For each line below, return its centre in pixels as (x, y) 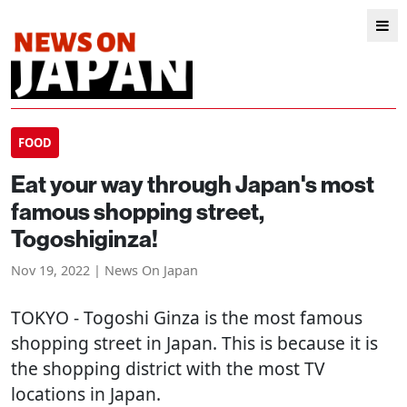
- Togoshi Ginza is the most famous (216, 318)
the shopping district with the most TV (168, 368)
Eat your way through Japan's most (193, 185)
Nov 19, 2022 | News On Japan (104, 270)
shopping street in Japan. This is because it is (194, 343)
